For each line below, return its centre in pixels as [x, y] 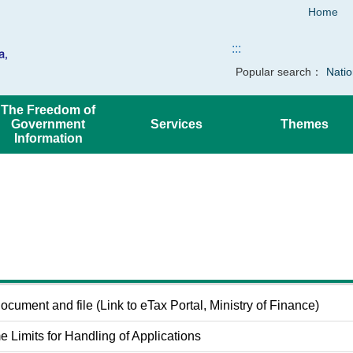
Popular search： [279, 72]
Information [48, 138]
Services [176, 124]
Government [48, 124]
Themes [305, 124]
